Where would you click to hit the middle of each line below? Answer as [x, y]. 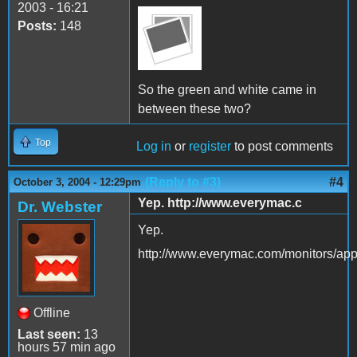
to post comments [282, 146]
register [210, 146]
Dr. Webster [60, 206]
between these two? [194, 108]
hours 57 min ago [67, 347]
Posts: [37, 25]
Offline [52, 312]
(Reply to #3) [183, 182]
